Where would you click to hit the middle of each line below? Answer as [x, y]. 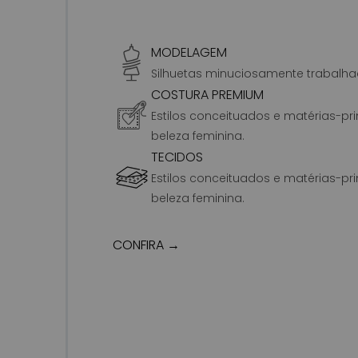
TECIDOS [177, 157]
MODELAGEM [189, 52]
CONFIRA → [146, 245]
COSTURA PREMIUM [207, 94]
